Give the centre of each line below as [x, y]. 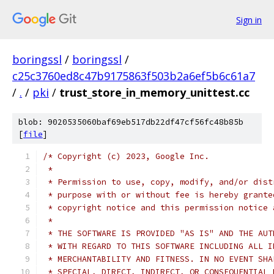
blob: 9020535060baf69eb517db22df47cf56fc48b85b [131, 122]
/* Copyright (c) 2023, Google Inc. [126, 156]
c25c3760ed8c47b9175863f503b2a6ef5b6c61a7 [134, 76]
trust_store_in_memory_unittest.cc [154, 92]
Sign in [249, 20]
